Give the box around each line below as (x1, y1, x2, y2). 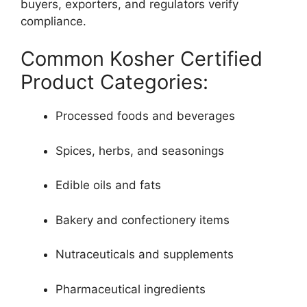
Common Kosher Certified (21, 47, 262, 71)
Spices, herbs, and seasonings (56, 143, 224, 158)
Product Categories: (21, 70, 208, 95)
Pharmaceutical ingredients (56, 282, 206, 296)
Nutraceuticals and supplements (56, 247, 234, 262)
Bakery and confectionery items (56, 212, 230, 227)
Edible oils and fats (56, 178, 161, 193)
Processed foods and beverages (56, 109, 235, 123)
